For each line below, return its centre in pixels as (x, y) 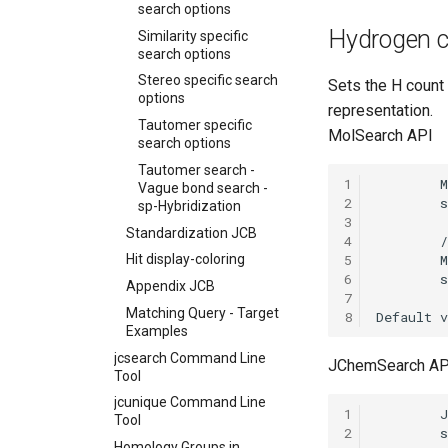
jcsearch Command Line (190, 357)
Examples (157, 330)
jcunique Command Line (190, 402)
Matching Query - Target (202, 312)
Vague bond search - (203, 187)
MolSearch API (380, 135)
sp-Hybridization (189, 205)
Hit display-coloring (185, 259)
